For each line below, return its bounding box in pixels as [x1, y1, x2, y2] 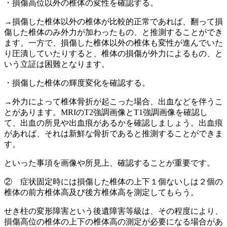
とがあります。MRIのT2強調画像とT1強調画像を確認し [4, 108, 208, 117]
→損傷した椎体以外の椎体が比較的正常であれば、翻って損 [4, 17, 223, 26]
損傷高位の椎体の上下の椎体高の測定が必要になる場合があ [4, 217, 223, 226]
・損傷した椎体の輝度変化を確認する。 [4, 79, 150, 87]
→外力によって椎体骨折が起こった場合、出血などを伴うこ [4, 97, 223, 106]
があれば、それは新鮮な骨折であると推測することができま [4, 129, 223, 138]
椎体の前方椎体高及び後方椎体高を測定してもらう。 [4, 188, 199, 197]
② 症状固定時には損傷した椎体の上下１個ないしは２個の [4, 177, 223, 186]
